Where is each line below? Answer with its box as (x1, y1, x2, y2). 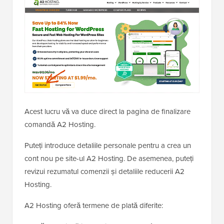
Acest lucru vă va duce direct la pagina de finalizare (24, 105, 190, 116)
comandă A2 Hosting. (24, 118, 95, 129)
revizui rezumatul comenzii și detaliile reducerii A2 (24, 165, 184, 176)
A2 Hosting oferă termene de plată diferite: (24, 199, 163, 210)
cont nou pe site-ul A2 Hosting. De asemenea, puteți (24, 152, 193, 163)
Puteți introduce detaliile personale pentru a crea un (24, 139, 191, 150)
